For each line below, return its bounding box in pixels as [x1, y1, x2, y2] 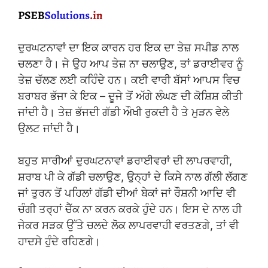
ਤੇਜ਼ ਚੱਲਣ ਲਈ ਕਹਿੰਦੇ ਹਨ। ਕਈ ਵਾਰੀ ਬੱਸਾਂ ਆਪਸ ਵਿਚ [18, 73, 240, 86]
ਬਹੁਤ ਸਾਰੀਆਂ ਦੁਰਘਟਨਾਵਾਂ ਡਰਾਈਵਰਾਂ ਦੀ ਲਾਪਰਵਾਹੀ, [18, 154, 232, 167]
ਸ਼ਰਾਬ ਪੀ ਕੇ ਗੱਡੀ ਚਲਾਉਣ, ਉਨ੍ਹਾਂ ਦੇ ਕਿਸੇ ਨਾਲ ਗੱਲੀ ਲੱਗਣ [18, 170, 248, 183]
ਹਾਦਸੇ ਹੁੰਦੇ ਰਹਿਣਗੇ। [18, 234, 100, 248]
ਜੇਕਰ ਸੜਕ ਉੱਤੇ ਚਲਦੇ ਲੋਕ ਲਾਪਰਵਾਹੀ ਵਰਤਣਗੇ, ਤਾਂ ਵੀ [18, 218, 239, 232]
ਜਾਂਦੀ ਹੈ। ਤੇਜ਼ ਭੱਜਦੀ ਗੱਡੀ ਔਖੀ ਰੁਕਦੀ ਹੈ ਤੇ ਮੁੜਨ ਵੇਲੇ [18, 105, 229, 118]
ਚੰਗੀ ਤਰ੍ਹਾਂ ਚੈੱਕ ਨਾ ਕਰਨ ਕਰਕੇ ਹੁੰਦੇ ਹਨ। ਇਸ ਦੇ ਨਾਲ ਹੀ [18, 202, 242, 215]
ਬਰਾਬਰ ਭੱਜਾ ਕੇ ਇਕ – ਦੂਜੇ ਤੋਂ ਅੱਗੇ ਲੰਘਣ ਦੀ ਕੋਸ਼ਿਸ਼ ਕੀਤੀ [18, 89, 242, 102]
